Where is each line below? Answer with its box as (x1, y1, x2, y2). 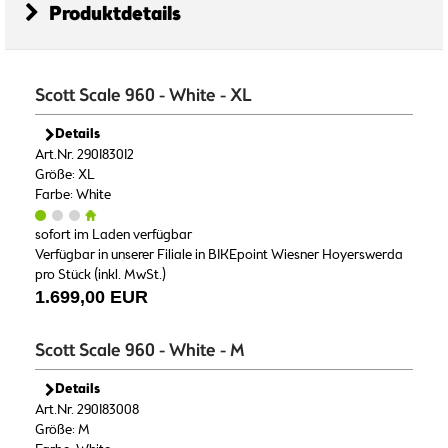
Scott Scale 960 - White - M (35, 338, 245, 363)
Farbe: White (35, 185, 111, 204)
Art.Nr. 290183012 (35, 145, 134, 164)
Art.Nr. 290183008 (35, 400, 139, 419)
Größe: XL (35, 165, 95, 184)
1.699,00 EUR (35, 286, 148, 307)
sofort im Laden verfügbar (35, 225, 192, 244)
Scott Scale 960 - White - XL (35, 83, 252, 108)
